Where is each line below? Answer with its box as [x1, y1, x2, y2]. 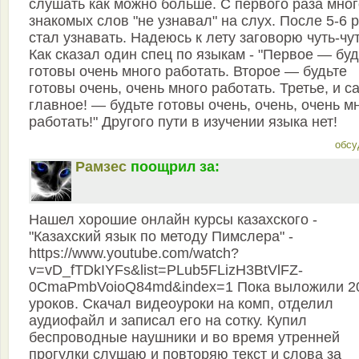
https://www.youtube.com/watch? [29, 245, 239, 261]
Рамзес [75, 159, 127, 175]
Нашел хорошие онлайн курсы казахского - [29, 212, 317, 228]
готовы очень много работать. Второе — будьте [29, 63, 347, 79]
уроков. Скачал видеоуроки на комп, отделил [29, 296, 333, 312]
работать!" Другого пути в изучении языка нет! [29, 114, 337, 130]
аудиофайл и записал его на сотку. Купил [29, 313, 307, 329]
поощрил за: [131, 159, 220, 175]
